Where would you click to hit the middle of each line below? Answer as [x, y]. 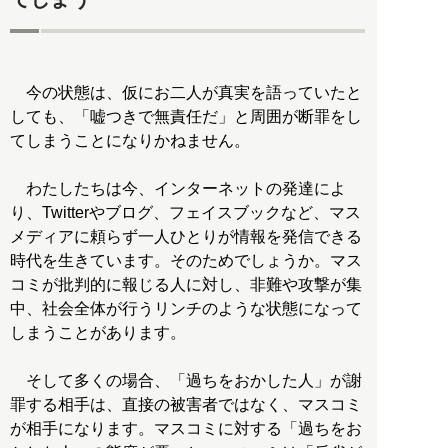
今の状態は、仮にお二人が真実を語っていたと [186, 93]
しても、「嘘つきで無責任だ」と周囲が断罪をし [186, 117]
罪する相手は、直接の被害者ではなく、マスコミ [186, 405]
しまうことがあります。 [98, 333]
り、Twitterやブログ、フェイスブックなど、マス [185, 213]
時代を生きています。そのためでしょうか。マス [186, 261]
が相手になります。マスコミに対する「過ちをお [186, 429]
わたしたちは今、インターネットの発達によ [178, 189]
